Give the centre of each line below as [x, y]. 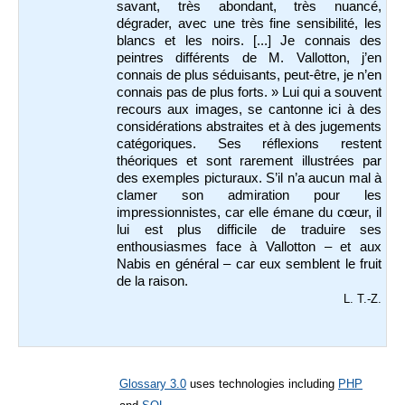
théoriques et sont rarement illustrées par [249, 161]
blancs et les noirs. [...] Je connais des [249, 41]
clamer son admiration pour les [249, 196]
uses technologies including [262, 384]
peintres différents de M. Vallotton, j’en [249, 58]
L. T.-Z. [363, 299]
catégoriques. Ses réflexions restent [249, 144]
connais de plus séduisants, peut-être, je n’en [249, 75]
